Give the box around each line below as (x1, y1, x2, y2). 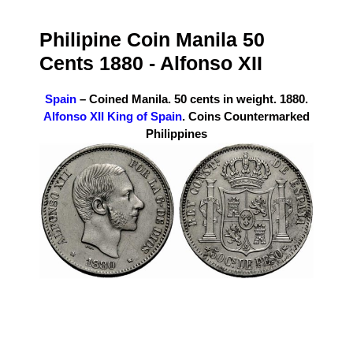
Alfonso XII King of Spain (43, 109, 182, 123)
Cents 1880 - (39, 51, 160, 74)
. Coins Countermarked (182, 109, 310, 123)
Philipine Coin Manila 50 (39, 28, 265, 50)
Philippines (146, 126, 207, 140)
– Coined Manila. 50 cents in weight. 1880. (76, 91, 308, 106)
